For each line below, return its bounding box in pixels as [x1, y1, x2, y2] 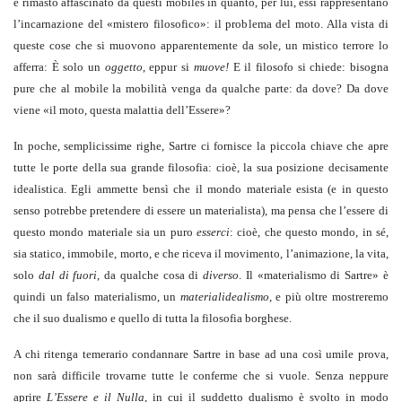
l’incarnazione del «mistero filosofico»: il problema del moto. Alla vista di [13, 17, 389, 31]
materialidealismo [179, 290, 269, 304]
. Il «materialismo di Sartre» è [239, 268, 389, 283]
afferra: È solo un [13, 60, 105, 74]
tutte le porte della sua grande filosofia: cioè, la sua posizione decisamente [13, 161, 389, 175]
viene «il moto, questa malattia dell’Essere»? [13, 103, 231, 118]
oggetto [104, 60, 143, 74]
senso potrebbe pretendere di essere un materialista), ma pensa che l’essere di [13, 204, 389, 218]
